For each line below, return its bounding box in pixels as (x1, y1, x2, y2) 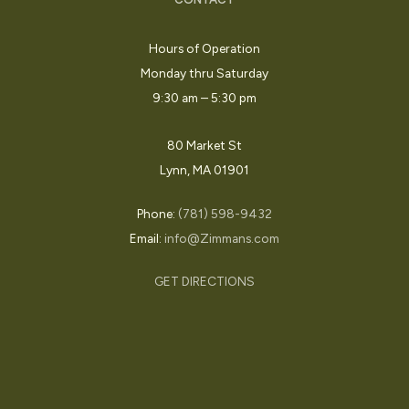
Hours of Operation (148, 40, 260, 56)
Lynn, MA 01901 (159, 162, 249, 177)
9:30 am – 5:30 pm (152, 89, 257, 105)
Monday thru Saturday (140, 65, 268, 80)
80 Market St (166, 137, 242, 152)
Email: (129, 230, 164, 246)
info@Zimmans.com (163, 230, 279, 246)
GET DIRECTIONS (153, 274, 255, 289)
